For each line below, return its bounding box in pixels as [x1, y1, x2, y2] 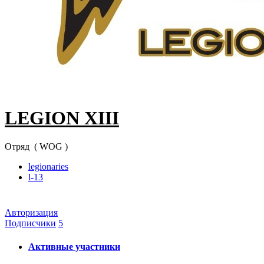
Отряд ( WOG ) [5, 141, 68, 152]
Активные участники [28, 241, 120, 252]
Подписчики [5, 218, 56, 229]
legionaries [28, 161, 68, 172]
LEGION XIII [5, 107, 119, 128]
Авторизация [5, 207, 58, 218]
